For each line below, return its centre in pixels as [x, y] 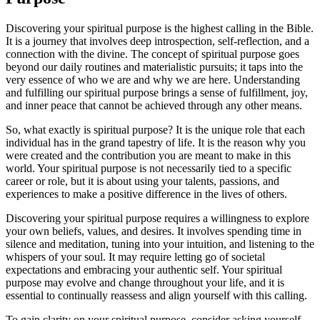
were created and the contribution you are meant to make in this [148, 155]
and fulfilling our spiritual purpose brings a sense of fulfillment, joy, [157, 92]
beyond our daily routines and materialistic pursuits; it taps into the [154, 66]
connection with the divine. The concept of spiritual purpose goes [152, 54]
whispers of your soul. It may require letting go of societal [135, 256]
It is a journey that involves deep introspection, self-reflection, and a [157, 41]
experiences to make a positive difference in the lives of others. [146, 194]
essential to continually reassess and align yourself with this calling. [156, 295]
